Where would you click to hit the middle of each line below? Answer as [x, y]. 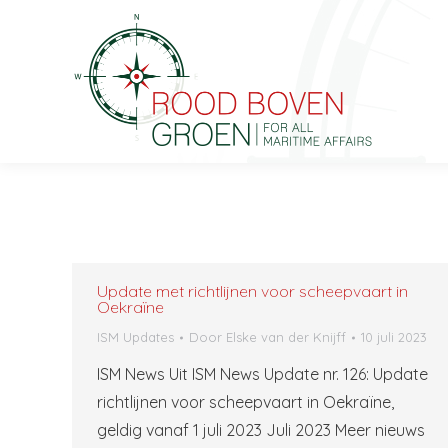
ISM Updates [135, 337]
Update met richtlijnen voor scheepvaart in [252, 291]
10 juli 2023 [394, 337]
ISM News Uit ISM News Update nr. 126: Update [262, 374]
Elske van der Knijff [286, 337]
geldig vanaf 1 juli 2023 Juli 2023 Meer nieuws [261, 430]
